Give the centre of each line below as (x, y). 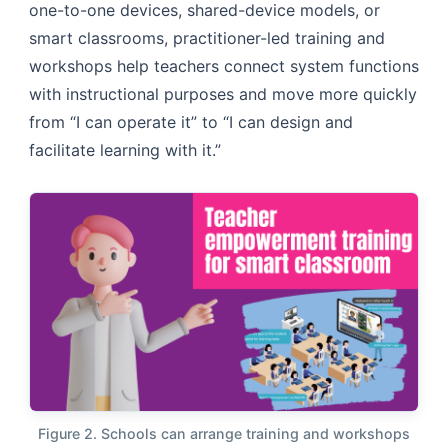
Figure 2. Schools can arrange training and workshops (224, 433)
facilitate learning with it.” (125, 149)
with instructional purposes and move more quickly (223, 93)
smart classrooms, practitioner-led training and (207, 37)
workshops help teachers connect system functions (224, 65)
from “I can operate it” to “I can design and (191, 121)
